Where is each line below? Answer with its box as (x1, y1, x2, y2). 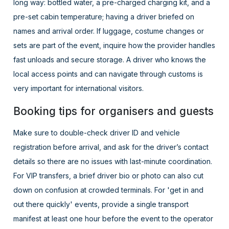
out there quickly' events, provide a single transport (13, 200, 189, 209)
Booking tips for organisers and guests (13, 105, 214, 118)
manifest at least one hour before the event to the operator (13, 214, 214, 223)
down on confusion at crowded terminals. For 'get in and (13, 186, 204, 195)
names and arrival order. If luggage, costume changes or (13, 27, 204, 36)
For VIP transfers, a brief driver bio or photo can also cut (13, 171, 204, 180)
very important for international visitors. (13, 84, 144, 93)
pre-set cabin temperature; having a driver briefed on (13, 12, 195, 21)
